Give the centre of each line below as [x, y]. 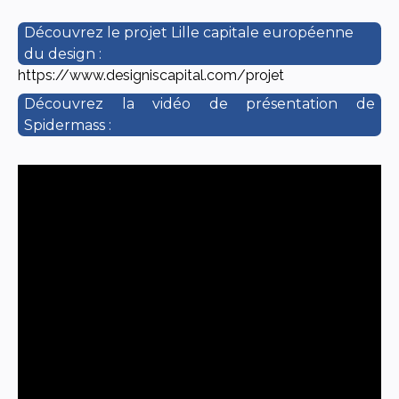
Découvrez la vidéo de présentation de [199, 103]
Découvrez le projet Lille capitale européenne [189, 32]
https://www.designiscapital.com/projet [151, 75]
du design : [63, 53]
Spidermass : [68, 125]
